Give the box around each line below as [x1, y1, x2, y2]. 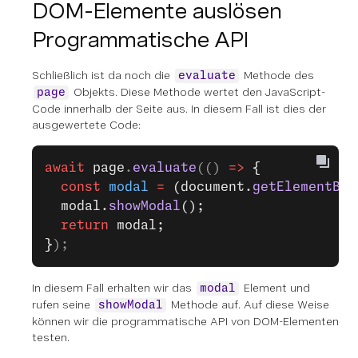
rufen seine [32, 298, 93, 311]
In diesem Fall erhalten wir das [32, 281, 195, 294]
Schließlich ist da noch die [32, 69, 173, 82]
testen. [32, 331, 70, 344]
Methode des [241, 69, 314, 82]
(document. [165, 181, 253, 193]
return [45, 219, 109, 232]
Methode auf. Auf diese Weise [168, 298, 329, 311]
